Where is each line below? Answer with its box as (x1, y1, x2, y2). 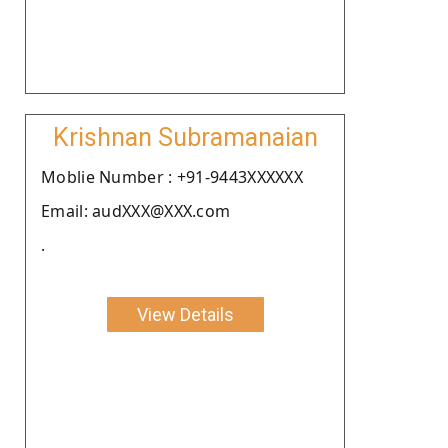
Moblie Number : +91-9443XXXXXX (41, 165, 303, 188)
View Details (136, 303, 234, 325)
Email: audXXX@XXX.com (41, 199, 231, 222)
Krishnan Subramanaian (52, 122, 318, 152)
